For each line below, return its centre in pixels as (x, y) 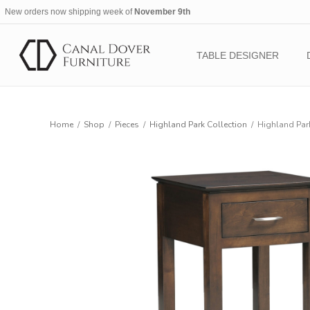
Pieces (127, 125)
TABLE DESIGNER (237, 55)
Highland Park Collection (198, 125)
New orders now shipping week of (69, 12)
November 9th (162, 12)
